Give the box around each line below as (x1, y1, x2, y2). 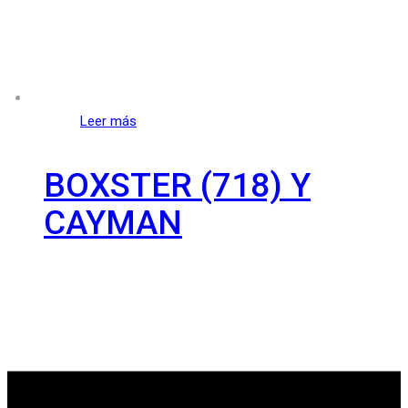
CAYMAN (44, 202, 182, 242)
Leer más (80, 112, 137, 129)
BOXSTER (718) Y (44, 165, 311, 205)
